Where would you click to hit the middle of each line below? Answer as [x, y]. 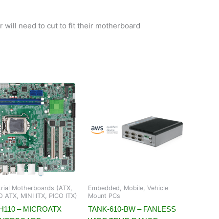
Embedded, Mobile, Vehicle [128, 188]
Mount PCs [104, 196]
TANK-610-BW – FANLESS [132, 209]
